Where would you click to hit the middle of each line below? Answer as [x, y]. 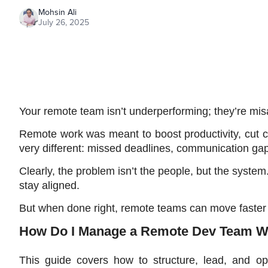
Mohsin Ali [57, 13]
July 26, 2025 [64, 23]
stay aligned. [51, 186]
